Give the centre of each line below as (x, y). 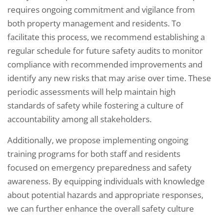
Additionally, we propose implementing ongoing (98, 140)
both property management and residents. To (94, 23)
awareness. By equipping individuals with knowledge (106, 181)
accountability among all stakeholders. (79, 119)
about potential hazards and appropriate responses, (105, 195)
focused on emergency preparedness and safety (99, 167)
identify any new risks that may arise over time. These (109, 78)
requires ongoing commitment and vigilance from (101, 9)
